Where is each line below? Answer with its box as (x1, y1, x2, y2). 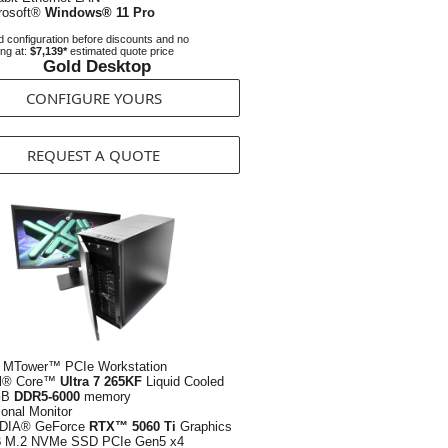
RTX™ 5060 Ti (89, 419, 176, 434)
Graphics (176, 419, 232, 434)
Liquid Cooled (142, 374, 224, 389)
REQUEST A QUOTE (27, 145, 160, 165)
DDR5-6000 (14, 389, 80, 404)
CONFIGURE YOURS (25, 88, 162, 108)
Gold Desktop (43, 57, 151, 76)
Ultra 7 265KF (60, 374, 142, 389)
